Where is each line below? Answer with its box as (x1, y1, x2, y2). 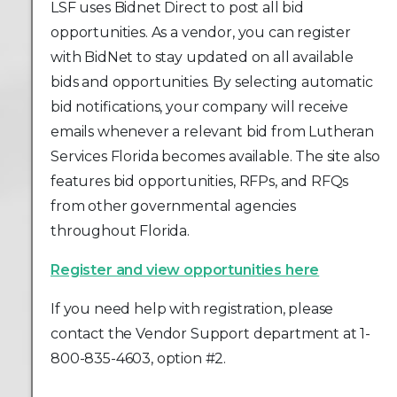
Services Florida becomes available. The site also (51, 148, 381, 166)
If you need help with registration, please (51, 300, 334, 318)
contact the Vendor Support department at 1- (51, 325, 371, 343)
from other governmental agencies (51, 198, 296, 215)
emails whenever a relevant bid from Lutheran (51, 123, 374, 141)
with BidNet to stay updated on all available (51, 49, 354, 66)
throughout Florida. (51, 222, 190, 240)
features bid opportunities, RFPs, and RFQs (51, 173, 349, 191)
